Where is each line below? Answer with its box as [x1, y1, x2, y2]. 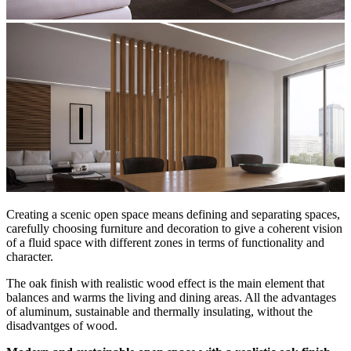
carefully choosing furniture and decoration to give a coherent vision [6, 221, 342, 235]
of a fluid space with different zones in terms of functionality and [6, 235, 324, 249]
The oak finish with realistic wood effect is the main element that [6, 276, 324, 290]
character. [6, 249, 53, 263]
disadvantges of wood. [6, 318, 118, 332]
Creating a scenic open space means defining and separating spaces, [6, 207, 340, 221]
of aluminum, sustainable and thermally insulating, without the [6, 304, 313, 318]
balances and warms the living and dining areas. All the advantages [6, 290, 336, 304]
